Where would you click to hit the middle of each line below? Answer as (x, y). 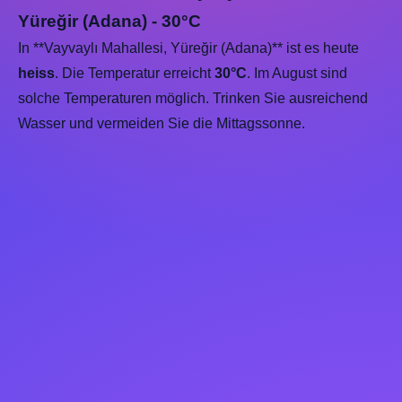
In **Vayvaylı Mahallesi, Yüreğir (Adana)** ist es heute (188, 48)
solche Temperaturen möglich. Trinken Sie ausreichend (193, 98)
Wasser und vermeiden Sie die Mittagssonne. (162, 123)
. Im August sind (297, 73)
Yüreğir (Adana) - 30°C (109, 21)
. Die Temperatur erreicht (135, 73)
